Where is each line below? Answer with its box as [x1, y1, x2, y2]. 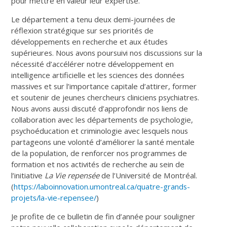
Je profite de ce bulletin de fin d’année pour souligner [11, 211, 196, 221]
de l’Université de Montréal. [99, 170, 198, 180]
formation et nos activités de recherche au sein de [11, 159, 185, 169]
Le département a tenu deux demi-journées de [11, 14, 176, 24]
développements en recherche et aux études [11, 36, 168, 47]
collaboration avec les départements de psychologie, [11, 114, 194, 125]
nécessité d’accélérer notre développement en [11, 58, 174, 69]
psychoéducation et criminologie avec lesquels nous [11, 125, 188, 136]
